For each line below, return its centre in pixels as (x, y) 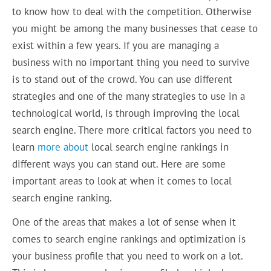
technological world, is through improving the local (126, 113)
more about (63, 147)
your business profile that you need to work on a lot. (128, 256)
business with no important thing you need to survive (131, 62)
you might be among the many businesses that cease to (135, 28)
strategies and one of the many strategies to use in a (129, 96)
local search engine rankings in (159, 147)
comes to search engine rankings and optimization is (129, 239)
